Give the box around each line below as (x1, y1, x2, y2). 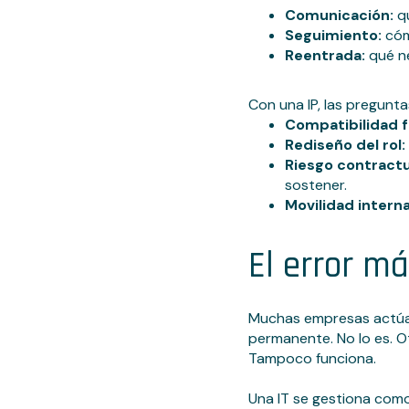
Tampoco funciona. (248, 349, 376, 369)
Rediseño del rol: (285, 135, 405, 155)
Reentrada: (285, 46, 365, 66)
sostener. (285, 175, 347, 195)
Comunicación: (285, 5, 393, 26)
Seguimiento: (285, 26, 382, 46)
